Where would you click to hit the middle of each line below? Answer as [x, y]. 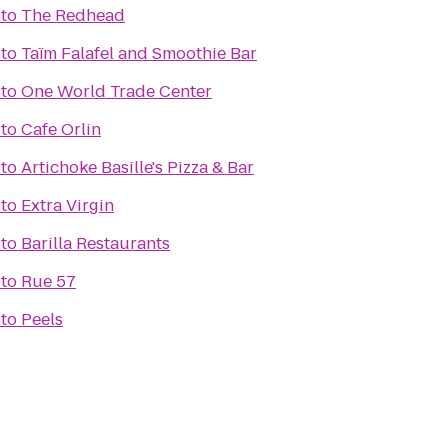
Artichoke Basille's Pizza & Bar [137, 167]
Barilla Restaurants [95, 243]
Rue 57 [48, 281]
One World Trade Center [116, 91]
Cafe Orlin [61, 129]
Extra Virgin [67, 205]
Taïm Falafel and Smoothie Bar [139, 53]
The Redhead [73, 15]
